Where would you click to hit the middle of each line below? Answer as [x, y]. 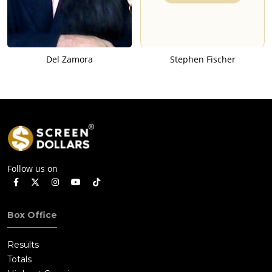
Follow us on [32, 169]
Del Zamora [70, 59]
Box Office [32, 215]
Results [23, 245]
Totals [19, 260]
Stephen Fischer [202, 59]
